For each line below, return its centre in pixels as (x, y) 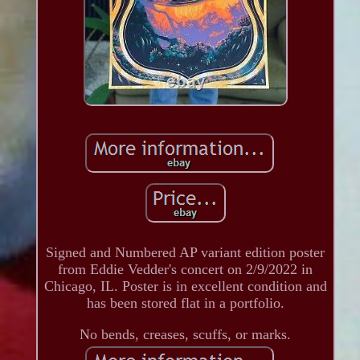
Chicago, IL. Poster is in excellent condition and (185, 286)
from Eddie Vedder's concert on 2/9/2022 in (186, 269)
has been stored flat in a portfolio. (185, 303)
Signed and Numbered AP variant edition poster (186, 252)
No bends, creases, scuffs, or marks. (186, 334)
